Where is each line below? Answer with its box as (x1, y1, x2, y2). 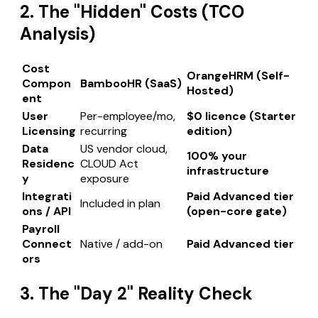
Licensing (22, 124, 76, 139)
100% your (187, 148, 247, 164)
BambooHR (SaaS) (80, 76, 182, 92)
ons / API (22, 204, 71, 219)
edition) (187, 124, 232, 139)
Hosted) (187, 83, 234, 99)
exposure (80, 171, 129, 187)
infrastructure (187, 163, 269, 179)
